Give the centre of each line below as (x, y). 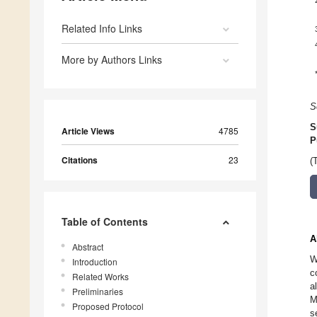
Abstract (88, 247)
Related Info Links (102, 29)
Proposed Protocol (108, 306)
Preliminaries (98, 292)
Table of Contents (105, 222)
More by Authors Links (112, 60)
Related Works (100, 277)
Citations (80, 160)
